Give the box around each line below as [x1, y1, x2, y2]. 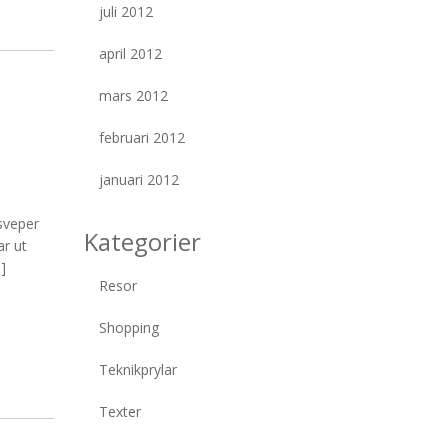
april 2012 [98, 44, 162, 63]
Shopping [98, 318, 159, 337]
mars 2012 [98, 86, 168, 105]
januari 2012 [98, 170, 179, 189]
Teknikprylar [98, 360, 177, 379]
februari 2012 [98, 128, 185, 147]
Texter [98, 402, 141, 421]
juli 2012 [98, 2, 153, 21]
